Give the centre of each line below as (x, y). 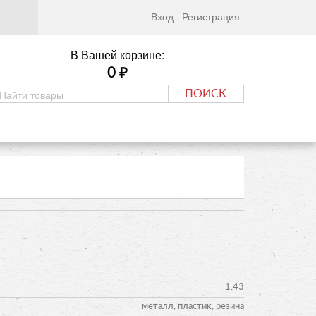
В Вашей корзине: (117, 55)
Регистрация (211, 16)
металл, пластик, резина (193, 306)
